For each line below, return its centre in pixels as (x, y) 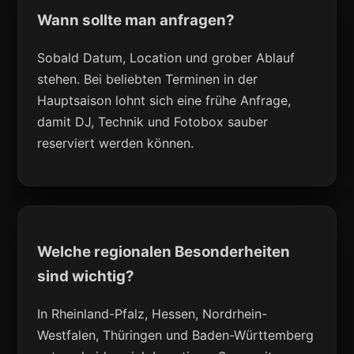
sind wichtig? (86, 277)
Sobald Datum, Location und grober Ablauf (166, 57)
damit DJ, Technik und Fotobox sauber (153, 121)
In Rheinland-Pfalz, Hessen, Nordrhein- (153, 314)
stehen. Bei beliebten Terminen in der (148, 79)
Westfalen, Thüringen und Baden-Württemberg (176, 335)
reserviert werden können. (116, 143)
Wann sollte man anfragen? (136, 20)
